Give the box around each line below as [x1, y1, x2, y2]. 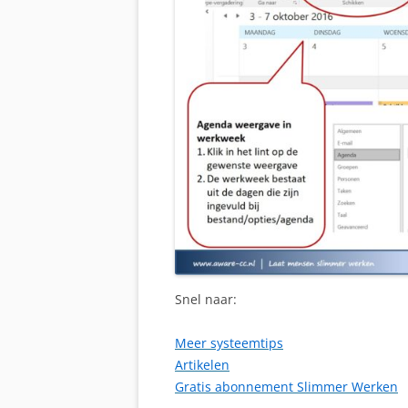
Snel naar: [175, 291, 237, 309]
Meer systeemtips [175, 334, 283, 352]
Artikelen [175, 356, 229, 374]
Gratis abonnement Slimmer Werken [175, 378, 398, 396]
